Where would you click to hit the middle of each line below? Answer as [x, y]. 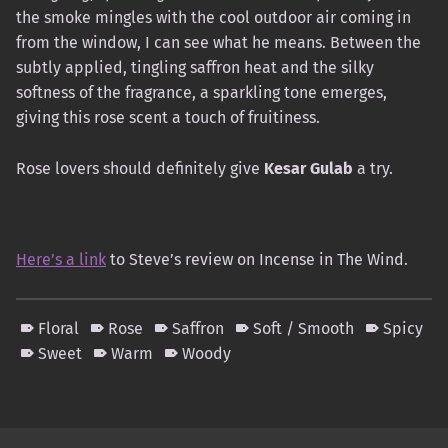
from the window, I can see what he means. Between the [218, 42]
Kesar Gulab [308, 168]
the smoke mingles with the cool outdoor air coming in [213, 17]
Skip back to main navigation [53, 395]
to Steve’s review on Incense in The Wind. [257, 259]
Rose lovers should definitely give [140, 168]
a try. [373, 168]
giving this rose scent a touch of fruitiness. [168, 117]
